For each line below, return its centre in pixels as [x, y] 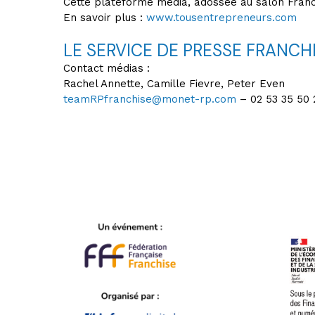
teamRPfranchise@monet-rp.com [150, 99]
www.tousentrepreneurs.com [221, 18]
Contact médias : [108, 68]
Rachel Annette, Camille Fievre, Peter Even [174, 84]
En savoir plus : [105, 18]
